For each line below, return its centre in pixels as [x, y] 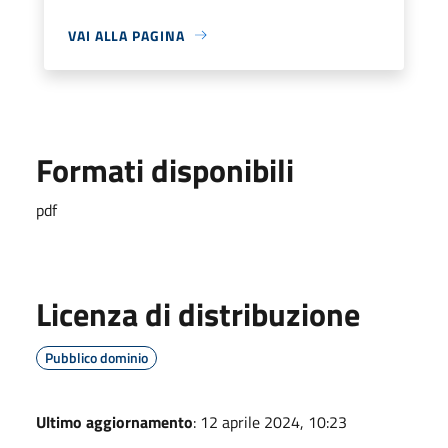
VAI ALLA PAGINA [126, 35]
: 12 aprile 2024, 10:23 [270, 421]
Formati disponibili [165, 169]
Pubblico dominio [96, 357]
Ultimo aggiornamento [114, 421]
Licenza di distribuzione [198, 313]
